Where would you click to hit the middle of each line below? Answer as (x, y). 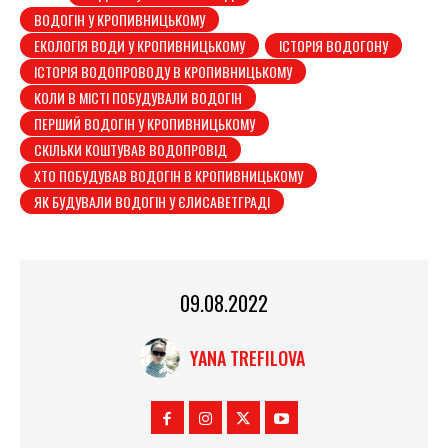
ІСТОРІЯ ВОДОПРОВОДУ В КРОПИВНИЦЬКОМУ (163, 71)
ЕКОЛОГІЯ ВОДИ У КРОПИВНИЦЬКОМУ (139, 45)
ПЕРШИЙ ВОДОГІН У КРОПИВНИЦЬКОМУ (144, 123)
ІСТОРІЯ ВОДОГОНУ (333, 45)
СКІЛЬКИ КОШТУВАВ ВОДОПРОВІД (130, 149)
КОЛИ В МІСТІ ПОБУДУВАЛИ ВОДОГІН (138, 97)
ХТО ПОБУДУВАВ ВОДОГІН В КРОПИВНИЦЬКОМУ (168, 175)
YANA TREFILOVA (247, 358)
